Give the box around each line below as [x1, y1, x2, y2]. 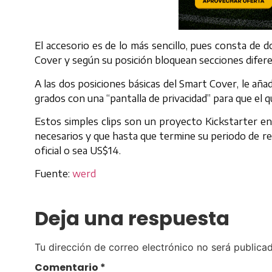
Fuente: [35, 168, 72, 180]
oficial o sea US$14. [35, 144, 121, 157]
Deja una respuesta [35, 204, 229, 232]
